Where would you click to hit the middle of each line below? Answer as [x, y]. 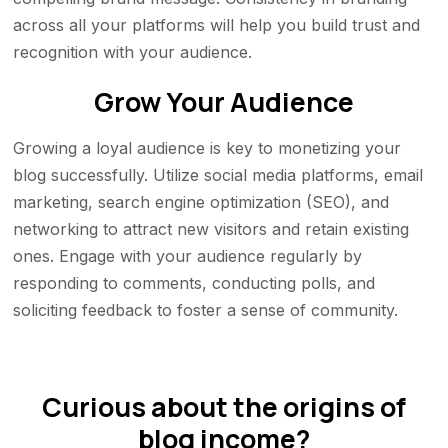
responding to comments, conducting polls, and [194, 283]
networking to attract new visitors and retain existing [211, 229]
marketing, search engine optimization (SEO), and [201, 202]
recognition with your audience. [133, 51]
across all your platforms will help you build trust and [217, 24]
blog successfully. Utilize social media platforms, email [218, 175]
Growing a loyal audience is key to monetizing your [207, 148]
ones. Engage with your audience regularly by [188, 256]
